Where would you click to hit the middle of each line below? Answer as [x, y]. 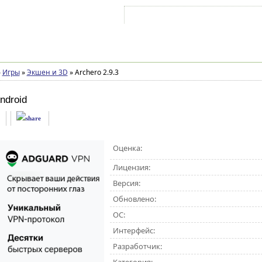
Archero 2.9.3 [96, 72]
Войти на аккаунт [162, 17]
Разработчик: [137, 246]
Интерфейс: [134, 230]
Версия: [126, 183]
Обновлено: [134, 199]
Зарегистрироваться [228, 17]
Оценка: [127, 148]
